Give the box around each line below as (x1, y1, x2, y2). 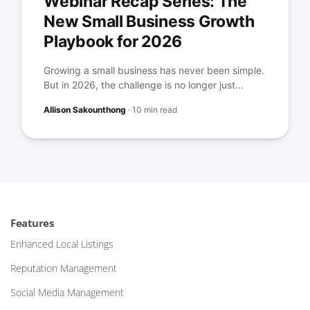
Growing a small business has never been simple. (44, 64, 265, 77)
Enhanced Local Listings (10, 237, 113, 251)
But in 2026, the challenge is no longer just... (44, 79, 244, 91)
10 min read (132, 104, 178, 116)
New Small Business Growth (44, 12, 255, 32)
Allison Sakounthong (44, 104, 127, 116)
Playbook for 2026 (44, 32, 182, 52)
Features (10, 216, 53, 230)
